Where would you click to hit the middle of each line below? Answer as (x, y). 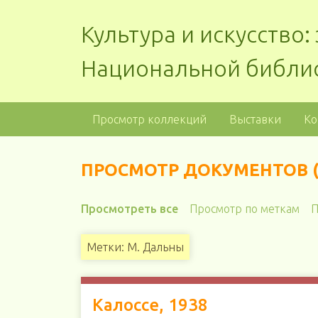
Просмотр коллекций (149, 119)
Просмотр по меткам (244, 209)
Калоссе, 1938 (150, 305)
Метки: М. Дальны (135, 247)
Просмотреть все (129, 209)
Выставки (255, 119)
